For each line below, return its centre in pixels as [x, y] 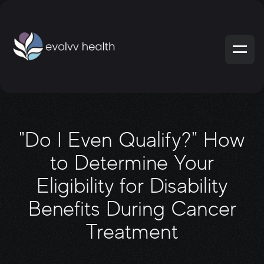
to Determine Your [132, 163]
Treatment [132, 232]
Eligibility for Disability [132, 186]
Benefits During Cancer [132, 209]
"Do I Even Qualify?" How [132, 140]
